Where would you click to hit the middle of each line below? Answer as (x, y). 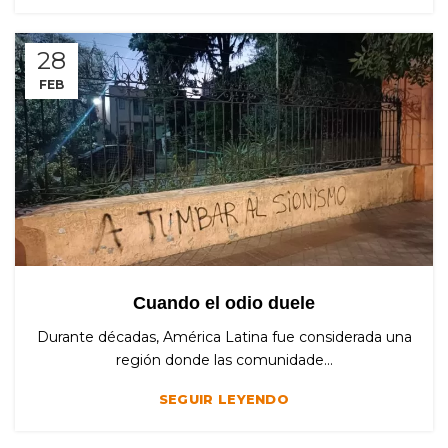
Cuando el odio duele (224, 303)
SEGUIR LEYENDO (224, 399)
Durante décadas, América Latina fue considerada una (224, 337)
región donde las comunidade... (224, 360)
